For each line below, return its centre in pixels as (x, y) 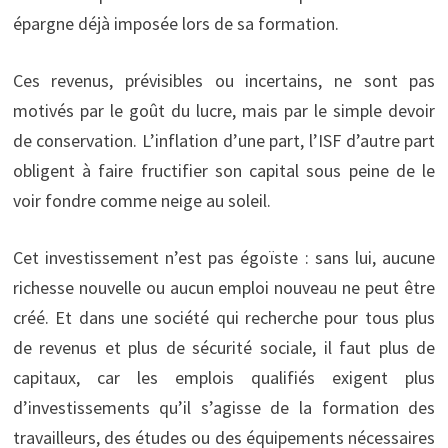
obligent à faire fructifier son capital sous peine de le (224, 171)
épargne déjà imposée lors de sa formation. (175, 24)
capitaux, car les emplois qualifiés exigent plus (224, 378)
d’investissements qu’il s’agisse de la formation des (224, 408)
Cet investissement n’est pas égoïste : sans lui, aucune (224, 258)
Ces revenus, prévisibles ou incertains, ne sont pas (224, 81)
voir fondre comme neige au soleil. (141, 201)
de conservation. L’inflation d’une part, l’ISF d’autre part (224, 141)
